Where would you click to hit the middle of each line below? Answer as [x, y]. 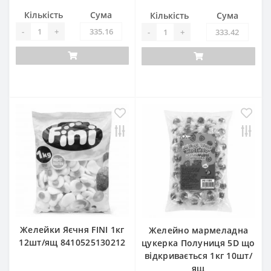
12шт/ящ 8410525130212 [72, 242]
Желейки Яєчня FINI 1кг [72, 230]
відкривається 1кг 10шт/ [198, 256]
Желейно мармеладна [198, 230]
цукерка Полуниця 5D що [198, 243]
